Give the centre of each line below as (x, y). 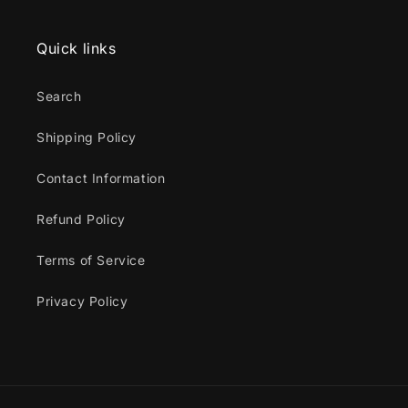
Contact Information (101, 178)
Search (59, 96)
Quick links (76, 48)
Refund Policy (81, 219)
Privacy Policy (82, 301)
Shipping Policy (87, 137)
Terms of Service (91, 260)
